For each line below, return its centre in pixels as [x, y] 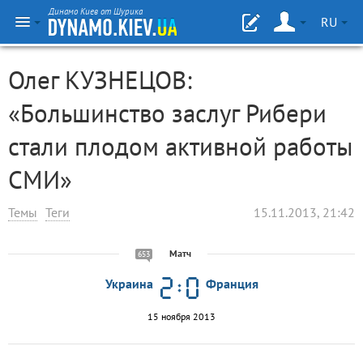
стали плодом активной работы [180, 146]
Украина [129, 284]
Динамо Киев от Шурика [96, 11]
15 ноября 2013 [181, 316]
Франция [232, 284]
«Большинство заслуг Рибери [167, 113]
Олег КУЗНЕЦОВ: [100, 80]
